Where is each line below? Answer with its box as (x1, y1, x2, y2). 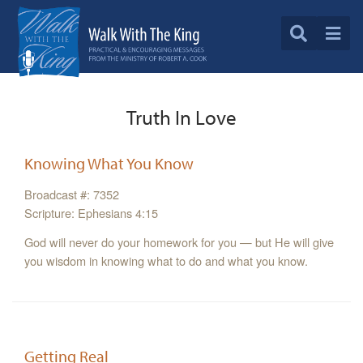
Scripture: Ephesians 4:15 (24, 204, 158, 222)
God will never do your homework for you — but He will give (24, 233, 334, 251)
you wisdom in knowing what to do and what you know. (24, 252, 308, 270)
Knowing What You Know (24, 153, 194, 174)
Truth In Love (126, 104, 237, 130)
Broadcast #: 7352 (24, 186, 119, 203)
